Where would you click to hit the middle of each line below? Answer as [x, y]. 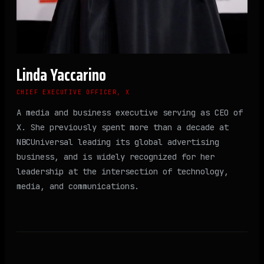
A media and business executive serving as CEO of [130, 112]
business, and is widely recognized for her [115, 156]
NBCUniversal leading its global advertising [118, 142]
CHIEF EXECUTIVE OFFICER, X [73, 92]
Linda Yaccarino [61, 75]
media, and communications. [78, 186]
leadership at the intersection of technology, [123, 171]
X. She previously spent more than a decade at [123, 127]
